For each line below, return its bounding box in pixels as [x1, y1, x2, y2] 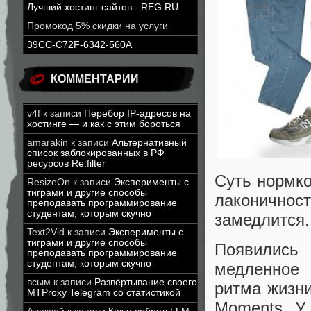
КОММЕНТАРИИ [51, 73, 139, 85]
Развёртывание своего [94, 277, 197, 287]
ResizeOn [27, 177, 70, 187]
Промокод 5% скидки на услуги [27, 21, 168, 31]
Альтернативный [112, 137, 187, 148]
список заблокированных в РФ [27, 148, 165, 158]
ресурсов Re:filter [27, 158, 106, 169]
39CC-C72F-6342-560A [27, 40, 132, 50]
